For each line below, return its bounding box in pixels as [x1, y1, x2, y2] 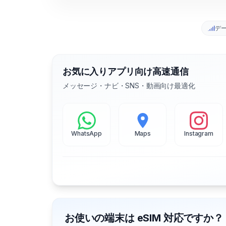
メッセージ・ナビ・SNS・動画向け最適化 [63, 81, 195, 90]
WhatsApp [71, 130, 102, 138]
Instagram [184, 130, 213, 138]
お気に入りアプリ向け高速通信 [63, 66, 189, 77]
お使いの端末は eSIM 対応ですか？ [65, 212, 223, 224]
